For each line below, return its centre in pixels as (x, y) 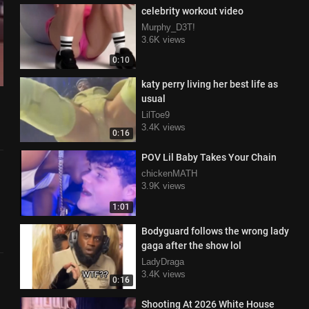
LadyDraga (162, 261)
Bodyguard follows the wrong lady (215, 231)
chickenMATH (169, 174)
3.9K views (163, 186)
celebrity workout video (192, 11)
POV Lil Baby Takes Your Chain (209, 158)
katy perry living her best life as (209, 84)
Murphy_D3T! (168, 27)
